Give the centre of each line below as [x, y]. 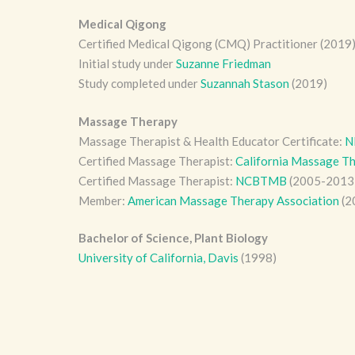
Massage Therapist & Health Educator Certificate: [211, 141]
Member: [103, 200]
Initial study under [127, 63]
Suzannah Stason [244, 83]
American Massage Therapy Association [233, 200]
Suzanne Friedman [223, 63]
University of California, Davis [158, 258]
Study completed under [139, 83]
